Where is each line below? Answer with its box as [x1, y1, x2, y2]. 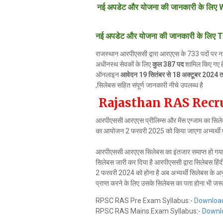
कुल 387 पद [152, 60, 184, 68]
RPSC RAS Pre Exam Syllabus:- [96, 197, 194, 205]
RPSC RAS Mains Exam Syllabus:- [96, 207, 202, 215]
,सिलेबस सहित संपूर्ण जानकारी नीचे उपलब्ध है [96, 81, 203, 89]
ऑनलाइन [96, 71, 120, 79]
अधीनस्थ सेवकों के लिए [96, 60, 152, 68]
